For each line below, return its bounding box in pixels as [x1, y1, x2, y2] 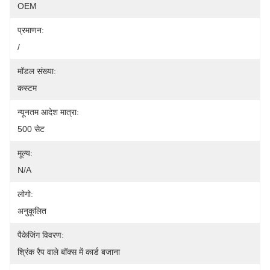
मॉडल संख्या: [17, 66, 56, 76]
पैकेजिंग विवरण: [17, 230, 64, 240]
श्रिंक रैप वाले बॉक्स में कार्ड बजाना [17, 247, 120, 257]
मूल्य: [17, 148, 33, 158]
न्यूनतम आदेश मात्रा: [17, 107, 79, 117]
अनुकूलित [17, 206, 46, 216]
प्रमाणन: [17, 25, 44, 35]
